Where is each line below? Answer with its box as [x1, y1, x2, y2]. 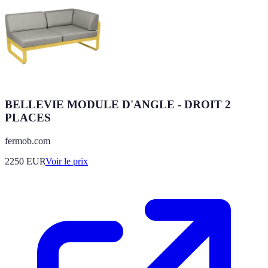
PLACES [5, 111, 51, 124]
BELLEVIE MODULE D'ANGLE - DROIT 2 [5, 98, 231, 111]
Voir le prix [45, 156, 88, 166]
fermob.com [5, 135, 50, 146]
